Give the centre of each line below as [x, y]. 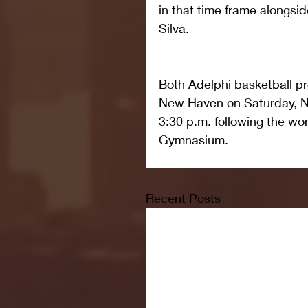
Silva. [174, 28]
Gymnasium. [194, 140]
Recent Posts [183, 198]
